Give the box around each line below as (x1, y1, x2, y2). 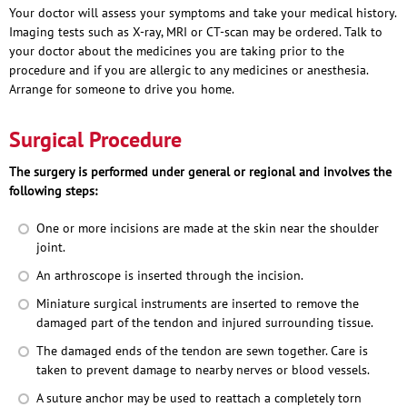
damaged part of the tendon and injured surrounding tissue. (36, 313, 373, 331)
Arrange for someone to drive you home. (9, 80, 234, 97)
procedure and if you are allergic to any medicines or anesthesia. (9, 61, 368, 78)
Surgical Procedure (9, 124, 182, 154)
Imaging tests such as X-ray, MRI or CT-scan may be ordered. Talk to (9, 23, 382, 40)
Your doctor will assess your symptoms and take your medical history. (9, 4, 396, 21)
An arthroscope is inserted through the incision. (36, 266, 303, 283)
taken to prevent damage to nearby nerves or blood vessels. (36, 361, 370, 378)
